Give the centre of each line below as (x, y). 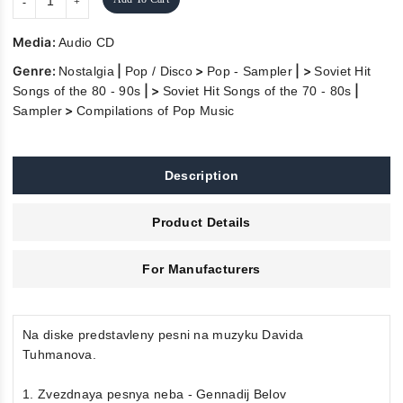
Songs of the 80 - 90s (77, 91)
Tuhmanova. (59, 355)
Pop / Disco (159, 72)
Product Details (201, 223)
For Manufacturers (201, 269)
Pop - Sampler (249, 72)
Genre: (36, 71)
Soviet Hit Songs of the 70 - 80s (257, 91)
